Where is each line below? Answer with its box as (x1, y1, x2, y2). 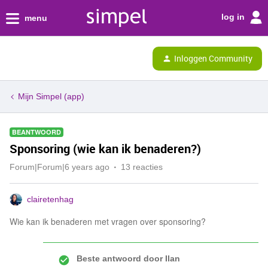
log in (221, 11, 247, 22)
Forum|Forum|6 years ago (10, 162, 109, 172)
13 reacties (121, 162, 163, 172)
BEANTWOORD (12, 127, 61, 136)
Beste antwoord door (77, 254, 163, 263)
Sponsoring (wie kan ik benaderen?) (10, 141, 201, 157)
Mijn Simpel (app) (18, 92, 84, 101)
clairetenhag (27, 194, 74, 204)
